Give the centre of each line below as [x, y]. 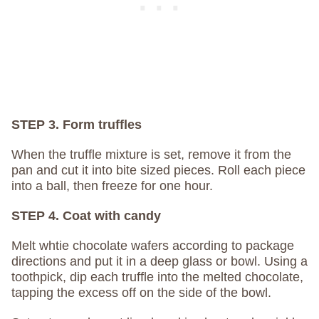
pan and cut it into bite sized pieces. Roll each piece [158, 171]
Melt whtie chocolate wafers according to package [153, 246]
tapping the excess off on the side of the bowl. [141, 293]
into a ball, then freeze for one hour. [112, 186]
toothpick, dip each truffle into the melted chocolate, [157, 277]
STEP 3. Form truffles [77, 125]
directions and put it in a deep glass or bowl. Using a [159, 262]
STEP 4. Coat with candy [86, 216]
